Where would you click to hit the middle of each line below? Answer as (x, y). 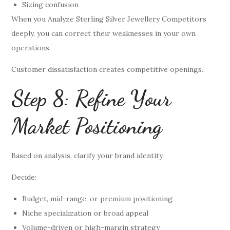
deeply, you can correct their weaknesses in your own (104, 33)
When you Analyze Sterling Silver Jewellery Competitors (109, 19)
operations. (31, 47)
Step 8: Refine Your (91, 98)
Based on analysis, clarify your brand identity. (88, 155)
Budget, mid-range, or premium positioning (98, 198)
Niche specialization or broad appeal (85, 213)
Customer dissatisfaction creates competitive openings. (108, 69)
